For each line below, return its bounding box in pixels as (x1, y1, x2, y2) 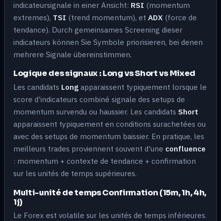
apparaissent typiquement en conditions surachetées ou (13, 119, 206, 129)
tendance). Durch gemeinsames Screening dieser (13, 24, 183, 35)
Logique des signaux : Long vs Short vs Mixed (13, 68, 195, 79)
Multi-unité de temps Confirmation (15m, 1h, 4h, (13, 187, 206, 198)
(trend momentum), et (66, 12, 148, 22)
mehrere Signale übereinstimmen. (13, 49, 132, 59)
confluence (165, 144, 206, 153)
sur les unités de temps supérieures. (13, 168, 137, 178)
